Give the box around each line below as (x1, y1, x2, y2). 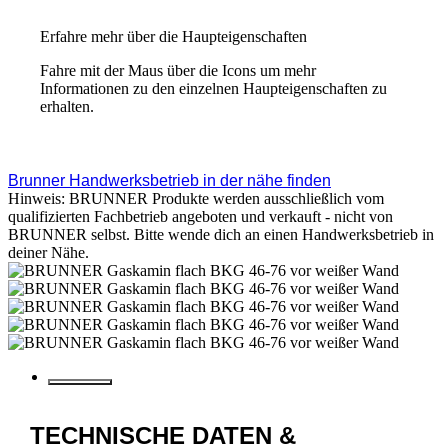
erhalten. (40, 98, 94, 116)
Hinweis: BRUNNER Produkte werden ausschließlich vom (8, 190, 384, 208)
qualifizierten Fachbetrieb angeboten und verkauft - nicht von (8, 208, 393, 226)
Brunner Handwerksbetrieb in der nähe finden (8, 172, 331, 190)
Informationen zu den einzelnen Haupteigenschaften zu (40, 80, 387, 98)
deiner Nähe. (8, 244, 89, 262)
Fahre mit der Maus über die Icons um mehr (40, 62, 316, 80)
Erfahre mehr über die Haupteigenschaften (40, 28, 307, 46)
